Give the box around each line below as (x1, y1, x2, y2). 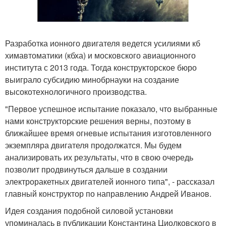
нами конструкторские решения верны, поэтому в (5, 115, 191, 127)
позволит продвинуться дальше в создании (5, 163, 167, 175)
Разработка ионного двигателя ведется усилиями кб (5, 37, 200, 49)
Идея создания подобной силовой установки (5, 204, 173, 216)
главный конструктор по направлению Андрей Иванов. (5, 187, 211, 199)
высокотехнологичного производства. (5, 85, 147, 97)
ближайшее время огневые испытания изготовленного (5, 127, 211, 139)
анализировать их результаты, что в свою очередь (5, 151, 193, 163)
